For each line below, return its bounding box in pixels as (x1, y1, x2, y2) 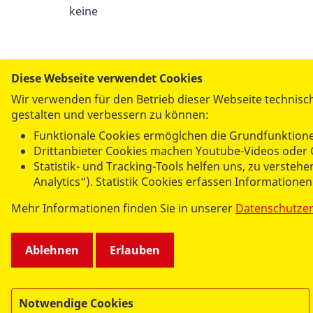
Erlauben (110, 242, 160, 258)
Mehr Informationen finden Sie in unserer (11, 201, 235, 216)
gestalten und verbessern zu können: (11, 107, 209, 122)
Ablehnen (25, 242, 79, 258)
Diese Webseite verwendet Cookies (11, 71, 203, 86)
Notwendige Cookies (19, 296, 133, 311)
